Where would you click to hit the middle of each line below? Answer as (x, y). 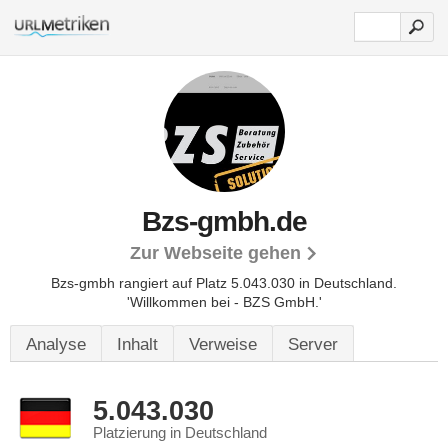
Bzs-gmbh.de (224, 221)
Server (313, 344)
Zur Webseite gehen (215, 253)
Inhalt (137, 344)
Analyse (56, 344)
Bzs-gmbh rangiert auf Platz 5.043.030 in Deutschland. (224, 283)
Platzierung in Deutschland (180, 433)
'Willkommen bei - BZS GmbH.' (224, 302)
